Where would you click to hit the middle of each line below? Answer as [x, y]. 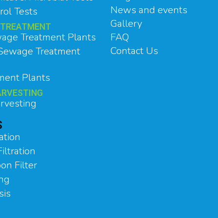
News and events [149, 10]
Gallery [126, 24]
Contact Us [134, 51]
